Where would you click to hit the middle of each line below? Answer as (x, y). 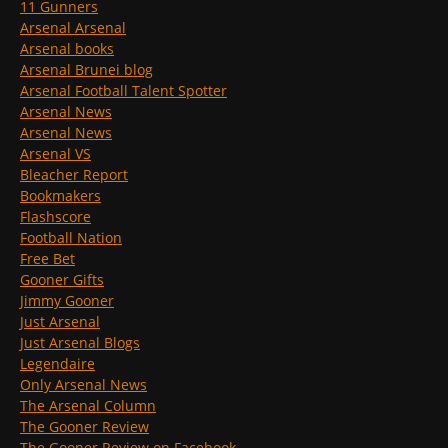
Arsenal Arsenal (73, 28)
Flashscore (55, 217)
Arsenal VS (55, 154)
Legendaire (57, 364)
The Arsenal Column (88, 406)
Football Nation (71, 238)
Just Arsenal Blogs (80, 343)
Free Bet (47, 259)
